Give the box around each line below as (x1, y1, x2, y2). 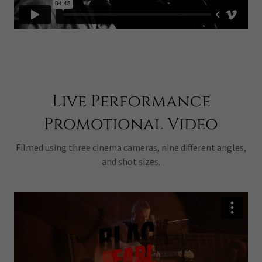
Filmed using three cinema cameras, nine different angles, (16, 141, 246, 153)
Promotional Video (44, 113, 218, 135)
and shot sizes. (102, 155, 160, 167)
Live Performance (51, 90, 211, 112)
